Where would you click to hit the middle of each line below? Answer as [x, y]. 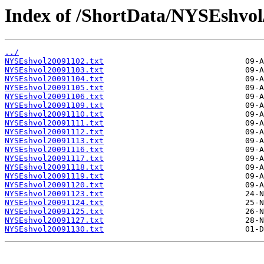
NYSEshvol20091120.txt [54, 185]
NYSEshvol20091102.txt [54, 61]
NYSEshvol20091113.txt [54, 141]
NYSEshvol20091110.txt [54, 114]
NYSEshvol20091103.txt [54, 70]
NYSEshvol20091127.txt [54, 220]
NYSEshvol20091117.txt [54, 159]
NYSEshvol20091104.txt [54, 79]
